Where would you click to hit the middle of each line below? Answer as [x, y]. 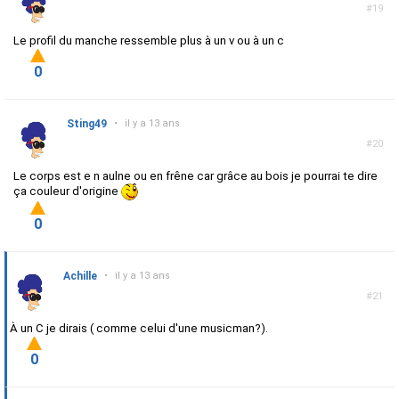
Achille [80, 277]
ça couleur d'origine [67, 191]
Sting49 [87, 124]
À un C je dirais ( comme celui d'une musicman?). [139, 329]
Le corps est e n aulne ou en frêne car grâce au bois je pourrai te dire [195, 176]
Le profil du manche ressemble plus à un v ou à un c [149, 41]
